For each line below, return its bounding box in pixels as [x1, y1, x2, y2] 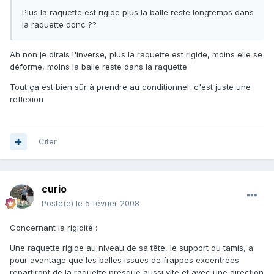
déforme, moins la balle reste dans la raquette [10, 62, 187, 72]
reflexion [10, 94, 43, 105]
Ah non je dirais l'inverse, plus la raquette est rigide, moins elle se [10, 50, 262, 60]
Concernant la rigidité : [10, 223, 97, 233]
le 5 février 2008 [76, 198, 139, 209]
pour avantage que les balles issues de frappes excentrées [10, 255, 239, 265]
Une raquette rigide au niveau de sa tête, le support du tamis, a [10, 243, 253, 253]
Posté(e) [42, 198, 76, 209]
